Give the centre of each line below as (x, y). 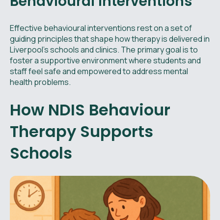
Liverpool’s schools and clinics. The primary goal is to (104, 49)
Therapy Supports (82, 131)
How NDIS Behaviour (90, 110)
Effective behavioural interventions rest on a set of (101, 28)
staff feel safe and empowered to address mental (99, 71)
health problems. (40, 82)
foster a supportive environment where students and (105, 60)
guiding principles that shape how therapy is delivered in (110, 39)
